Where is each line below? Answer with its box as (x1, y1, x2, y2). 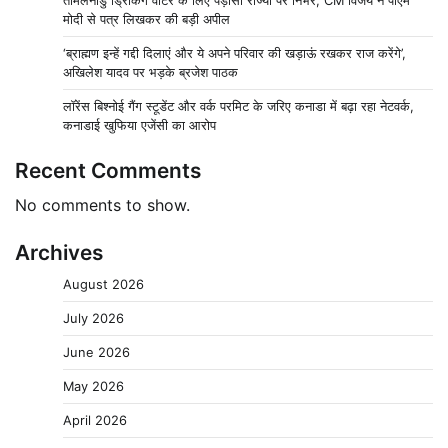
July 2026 (63, 309, 124, 326)
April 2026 (63, 411, 127, 428)
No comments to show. (15, 194, 190, 215)
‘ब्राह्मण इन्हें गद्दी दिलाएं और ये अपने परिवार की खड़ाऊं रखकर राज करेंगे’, (63, 44, 406, 61)
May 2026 (63, 377, 124, 394)
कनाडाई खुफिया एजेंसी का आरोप (63, 116, 216, 133)
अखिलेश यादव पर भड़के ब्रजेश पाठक (63, 63, 238, 80)
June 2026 (63, 343, 130, 360)
